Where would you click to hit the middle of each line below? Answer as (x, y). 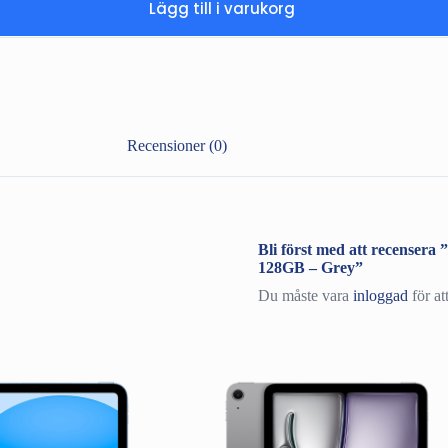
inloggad (380, 295)
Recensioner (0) (176, 146)
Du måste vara (305, 295)
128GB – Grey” (310, 267)
